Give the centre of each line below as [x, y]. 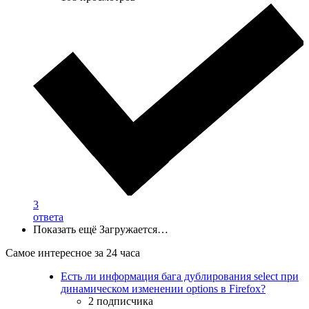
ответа [48, 217]
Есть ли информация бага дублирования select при [180, 277]
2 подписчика [121, 301]
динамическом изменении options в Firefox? [163, 289]
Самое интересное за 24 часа [73, 253]
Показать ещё [65, 230]
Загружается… [134, 230]
